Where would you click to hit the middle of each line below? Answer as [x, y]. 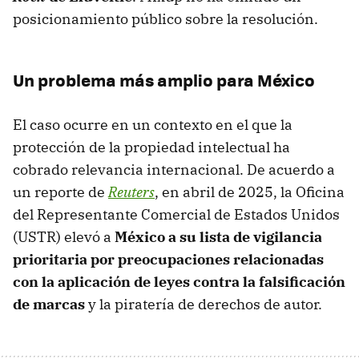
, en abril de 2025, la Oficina [250, 192]
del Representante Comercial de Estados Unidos [176, 214]
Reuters [131, 192]
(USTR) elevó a [64, 236]
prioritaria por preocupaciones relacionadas [168, 259]
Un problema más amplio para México [164, 79]
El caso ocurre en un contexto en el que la [153, 124]
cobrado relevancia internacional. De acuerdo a [174, 169]
